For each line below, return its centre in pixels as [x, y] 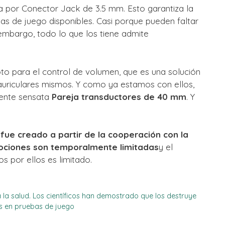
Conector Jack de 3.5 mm [73, 9]
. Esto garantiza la [158, 9]
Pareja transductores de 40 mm [119, 96]
